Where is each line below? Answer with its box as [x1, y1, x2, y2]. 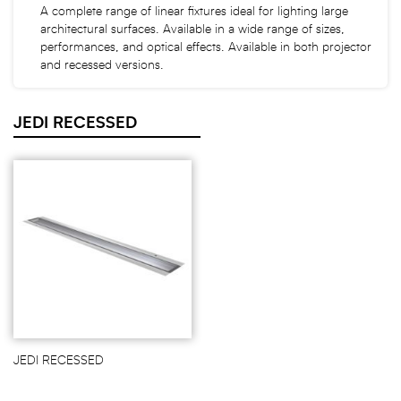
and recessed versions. [40, 59, 164, 73]
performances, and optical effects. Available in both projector [40, 41, 371, 55]
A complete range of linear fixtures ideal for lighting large [40, 5, 348, 19]
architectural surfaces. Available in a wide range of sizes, [40, 23, 345, 37]
